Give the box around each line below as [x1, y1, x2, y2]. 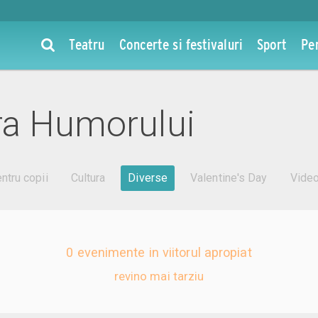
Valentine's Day [190, 171, 268, 185]
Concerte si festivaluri [119, 35, 243, 53]
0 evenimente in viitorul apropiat [66, 245, 252, 261]
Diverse [128, 171, 168, 185]
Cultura [70, 171, 106, 185]
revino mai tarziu [114, 269, 204, 284]
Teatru [68, 35, 105, 53]
